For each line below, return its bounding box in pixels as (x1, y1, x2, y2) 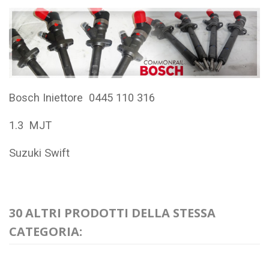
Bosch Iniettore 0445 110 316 (9, 91, 155, 104)
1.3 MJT (9, 118, 58, 131)
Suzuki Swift (9, 147, 70, 160)
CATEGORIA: (9, 223, 82, 240)
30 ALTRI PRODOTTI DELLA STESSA (9, 205, 216, 222)
